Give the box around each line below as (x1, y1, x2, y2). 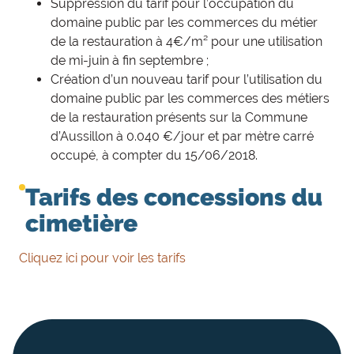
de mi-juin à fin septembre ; (51, 53, 209, 68)
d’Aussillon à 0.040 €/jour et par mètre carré (51, 129, 314, 144)
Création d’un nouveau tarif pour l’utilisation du (51, 72, 322, 87)
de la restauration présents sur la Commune (51, 110, 307, 125)
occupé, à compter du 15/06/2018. (51, 148, 258, 163)
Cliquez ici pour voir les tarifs (19, 250, 186, 265)
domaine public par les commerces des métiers (51, 91, 330, 106)
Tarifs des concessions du (25, 183, 322, 211)
